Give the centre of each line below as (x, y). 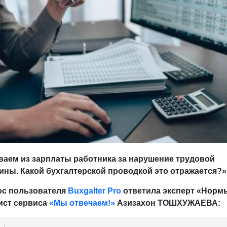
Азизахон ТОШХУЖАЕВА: (167, 203)
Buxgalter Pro (94, 191)
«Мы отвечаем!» (82, 203)
